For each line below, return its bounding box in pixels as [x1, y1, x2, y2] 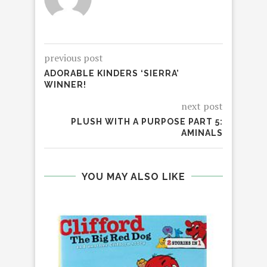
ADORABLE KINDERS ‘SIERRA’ [44, 68, 179, 78]
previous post [44, 51, 103, 64]
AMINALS [181, 128, 223, 138]
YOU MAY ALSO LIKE [82, 170, 185, 182]
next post [181, 99, 223, 113]
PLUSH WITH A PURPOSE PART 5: [71, 116, 223, 126]
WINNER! [44, 79, 86, 89]
